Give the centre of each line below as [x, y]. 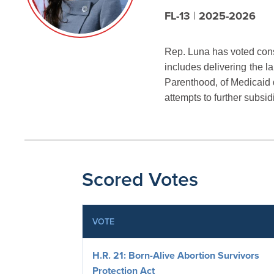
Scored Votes [140, 178]
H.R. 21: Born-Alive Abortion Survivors [176, 255]
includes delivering [206, 67]
